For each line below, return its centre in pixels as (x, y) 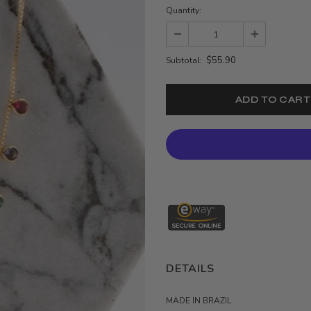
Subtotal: (184, 61)
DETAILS (190, 269)
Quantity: (184, 11)
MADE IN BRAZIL (199, 301)
